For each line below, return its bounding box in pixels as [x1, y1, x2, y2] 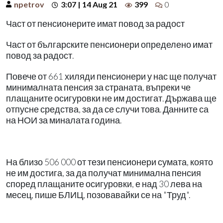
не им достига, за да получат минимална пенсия [6, 167, 201, 178]
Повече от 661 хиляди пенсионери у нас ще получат [6, 71, 217, 82]
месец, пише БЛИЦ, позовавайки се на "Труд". [6, 189, 190, 200]
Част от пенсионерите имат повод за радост [6, 18, 185, 29]
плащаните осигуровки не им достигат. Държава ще [6, 93, 217, 104]
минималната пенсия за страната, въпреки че [6, 82, 191, 93]
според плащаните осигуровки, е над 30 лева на [6, 178, 202, 189]
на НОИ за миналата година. [6, 114, 121, 125]
